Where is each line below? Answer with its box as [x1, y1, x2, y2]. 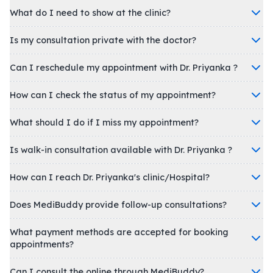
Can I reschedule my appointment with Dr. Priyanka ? [10, 62, 238, 73]
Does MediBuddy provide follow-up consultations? [10, 199, 227, 210]
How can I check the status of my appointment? [10, 90, 216, 101]
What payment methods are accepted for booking [10, 227, 229, 238]
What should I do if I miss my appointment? [10, 117, 199, 128]
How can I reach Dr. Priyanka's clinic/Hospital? [96, 172, 210, 183]
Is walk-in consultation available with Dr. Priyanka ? [10, 144, 232, 155]
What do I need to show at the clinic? [10, 7, 171, 18]
